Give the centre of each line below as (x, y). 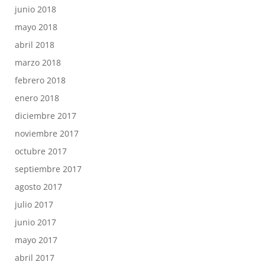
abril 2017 (34, 258)
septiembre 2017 (48, 169)
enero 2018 (37, 98)
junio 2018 (35, 9)
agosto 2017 (38, 187)
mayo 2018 (36, 27)
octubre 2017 (41, 151)
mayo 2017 (36, 240)
